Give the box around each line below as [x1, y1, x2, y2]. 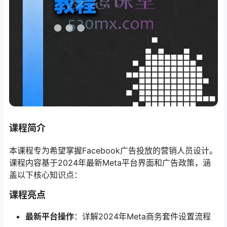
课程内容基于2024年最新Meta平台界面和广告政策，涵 [9, 158, 211, 168]
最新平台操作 [25, 211, 74, 222]
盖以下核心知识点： [9, 170, 82, 180]
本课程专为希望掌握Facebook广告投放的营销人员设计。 [9, 145, 217, 156]
